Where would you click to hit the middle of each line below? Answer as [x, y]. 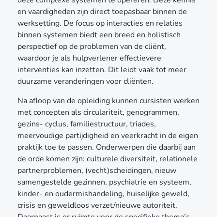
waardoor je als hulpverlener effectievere [89, 58]
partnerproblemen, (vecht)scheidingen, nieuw [97, 170]
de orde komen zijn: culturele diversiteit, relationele [108, 159]
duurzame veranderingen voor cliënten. [86, 81]
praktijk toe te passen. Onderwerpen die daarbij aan [107, 147]
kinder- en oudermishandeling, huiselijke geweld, [103, 194]
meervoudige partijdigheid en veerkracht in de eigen [108, 135]
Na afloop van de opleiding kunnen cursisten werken [108, 101]
